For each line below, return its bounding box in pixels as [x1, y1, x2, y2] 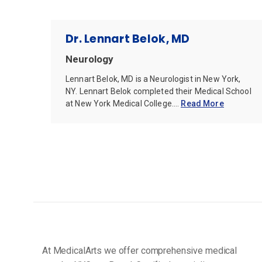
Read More [181, 98, 224, 108]
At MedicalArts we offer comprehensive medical [42, 244, 237, 256]
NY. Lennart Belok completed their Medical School [65, 86, 251, 96]
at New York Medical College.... [65, 98, 181, 108]
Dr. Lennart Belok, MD [65, 30, 190, 47]
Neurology [65, 53, 113, 65]
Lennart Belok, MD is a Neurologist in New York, [65, 74, 241, 84]
